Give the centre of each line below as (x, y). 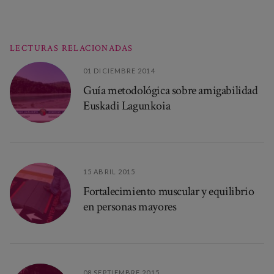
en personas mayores (130, 206)
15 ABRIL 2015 (109, 171)
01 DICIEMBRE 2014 (119, 70)
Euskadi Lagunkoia (127, 106)
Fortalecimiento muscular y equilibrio (169, 191)
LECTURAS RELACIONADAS (72, 48)
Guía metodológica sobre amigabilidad (171, 90)
